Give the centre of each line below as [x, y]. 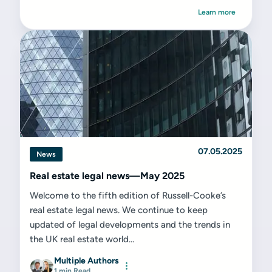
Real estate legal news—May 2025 [107, 176]
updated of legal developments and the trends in [130, 225]
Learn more [217, 12]
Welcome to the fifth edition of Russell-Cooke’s [128, 195]
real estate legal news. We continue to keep [119, 210]
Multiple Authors [87, 261]
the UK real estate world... [82, 239]
